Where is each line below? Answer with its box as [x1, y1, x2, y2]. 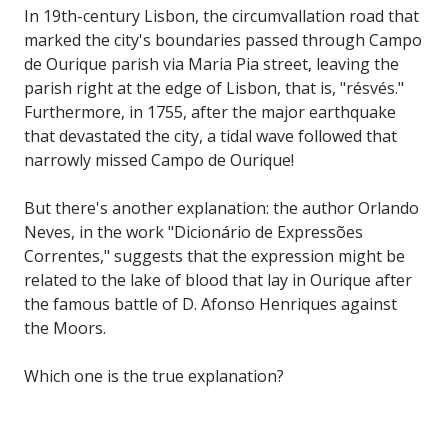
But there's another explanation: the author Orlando [24, 196, 419, 219]
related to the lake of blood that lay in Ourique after [24, 268, 412, 291]
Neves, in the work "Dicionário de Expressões [24, 220, 363, 243]
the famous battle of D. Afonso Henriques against [24, 292, 397, 315]
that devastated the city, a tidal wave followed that [24, 124, 397, 147]
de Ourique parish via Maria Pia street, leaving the [24, 52, 399, 75]
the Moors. [24, 316, 106, 339]
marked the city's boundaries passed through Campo [24, 28, 422, 51]
